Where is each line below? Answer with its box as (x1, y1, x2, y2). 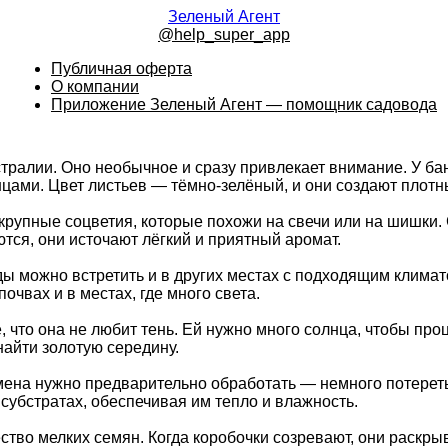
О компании (51, 78, 139, 95)
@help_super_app (158, 26, 290, 43)
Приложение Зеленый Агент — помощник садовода (51, 96, 437, 113)
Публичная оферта (51, 60, 192, 77)
